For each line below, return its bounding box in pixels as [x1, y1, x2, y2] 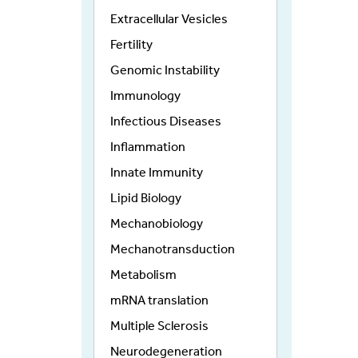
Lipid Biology [110, 190, 181, 206]
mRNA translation [110, 292, 209, 308]
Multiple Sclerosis [110, 318, 209, 334]
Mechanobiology [110, 216, 203, 232]
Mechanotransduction [110, 241, 235, 257]
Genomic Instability [110, 62, 220, 78]
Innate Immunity [110, 165, 203, 181]
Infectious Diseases [110, 113, 221, 129]
